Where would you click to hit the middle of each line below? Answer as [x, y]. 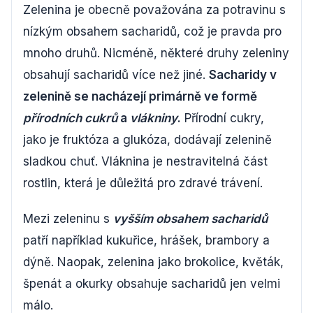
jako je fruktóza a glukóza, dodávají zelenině [147, 140]
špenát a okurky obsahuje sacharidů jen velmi [152, 284]
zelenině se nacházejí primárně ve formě [140, 97]
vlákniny [154, 118]
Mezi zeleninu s [68, 219]
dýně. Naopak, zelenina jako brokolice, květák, [153, 262]
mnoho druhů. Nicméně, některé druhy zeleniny [156, 53]
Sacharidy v [243, 75]
